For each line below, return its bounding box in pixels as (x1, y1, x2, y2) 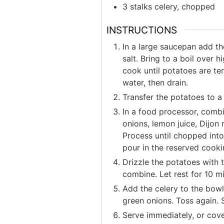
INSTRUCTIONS (106, 23, 177, 36)
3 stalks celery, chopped (122, 1, 215, 11)
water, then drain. (122, 77, 188, 88)
